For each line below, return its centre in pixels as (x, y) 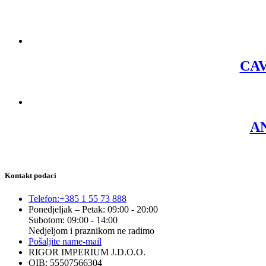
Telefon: (44, 199)
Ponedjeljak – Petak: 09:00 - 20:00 (93, 210)
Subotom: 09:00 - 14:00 (73, 220)
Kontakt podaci (31, 175)
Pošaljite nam (53, 242)
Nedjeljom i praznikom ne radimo (91, 231)
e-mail (90, 242)
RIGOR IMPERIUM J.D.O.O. (87, 252)
